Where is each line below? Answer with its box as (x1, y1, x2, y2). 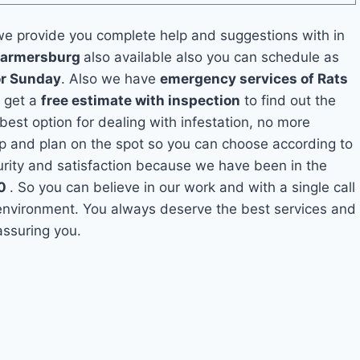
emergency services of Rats (160, 71, 349, 87)
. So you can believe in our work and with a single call (10, 179, 356, 195)
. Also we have (61, 71, 161, 87)
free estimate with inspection (41, 92, 241, 108)
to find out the (240, 92, 337, 108)
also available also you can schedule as (84, 49, 340, 65)
